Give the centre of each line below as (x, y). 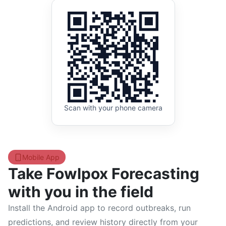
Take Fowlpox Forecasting (104, 174)
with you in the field (81, 192)
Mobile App (41, 157)
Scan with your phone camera (113, 108)
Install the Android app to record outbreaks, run (99, 208)
